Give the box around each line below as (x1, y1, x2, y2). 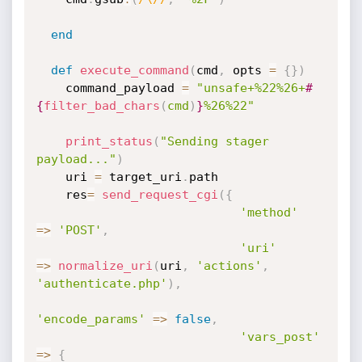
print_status (65, 134, 153, 149)
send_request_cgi (101, 187, 218, 202)
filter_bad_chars (43, 99, 160, 113)
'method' (239, 205, 298, 220)
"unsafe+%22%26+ (196, 81, 305, 95)
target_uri (101, 170, 182, 184)
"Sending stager (159, 134, 269, 149)
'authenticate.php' (36, 276, 167, 291)
